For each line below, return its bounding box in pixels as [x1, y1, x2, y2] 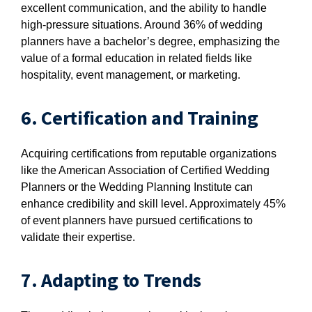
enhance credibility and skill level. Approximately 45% [21, 198, 286, 210]
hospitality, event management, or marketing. [21, 69, 240, 81]
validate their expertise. [21, 231, 135, 243]
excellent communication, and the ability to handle [21, 2, 267, 14]
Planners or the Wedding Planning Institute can [21, 181, 253, 193]
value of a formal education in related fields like [21, 52, 252, 64]
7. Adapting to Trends [21, 267, 202, 292]
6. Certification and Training [21, 105, 258, 130]
